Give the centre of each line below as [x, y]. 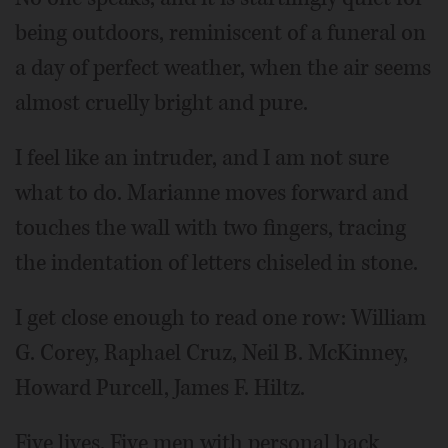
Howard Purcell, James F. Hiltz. [160, 388]
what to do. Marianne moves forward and [211, 193]
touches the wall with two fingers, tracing [210, 228]
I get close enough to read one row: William [220, 318]
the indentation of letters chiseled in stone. [216, 263]
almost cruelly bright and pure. [161, 103]
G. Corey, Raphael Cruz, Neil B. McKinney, [211, 353]
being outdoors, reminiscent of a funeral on [220, 33]
